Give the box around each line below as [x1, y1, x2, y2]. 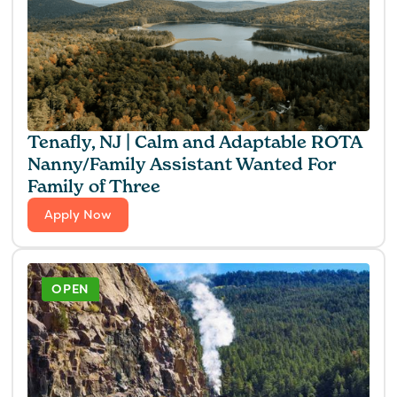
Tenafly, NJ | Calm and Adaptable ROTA [27, 130, 362, 152]
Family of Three [27, 175, 161, 197]
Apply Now [44, 206, 113, 222]
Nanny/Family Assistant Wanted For [27, 152, 337, 175]
